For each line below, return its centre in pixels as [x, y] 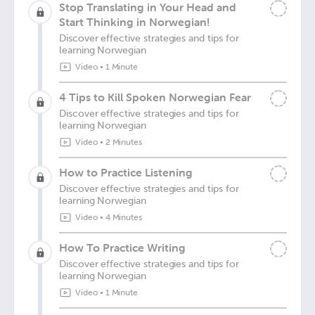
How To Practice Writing [122, 247]
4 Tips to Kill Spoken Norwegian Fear [155, 97]
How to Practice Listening [126, 172]
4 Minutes [124, 217]
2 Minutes [124, 142]
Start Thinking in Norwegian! [134, 22]
